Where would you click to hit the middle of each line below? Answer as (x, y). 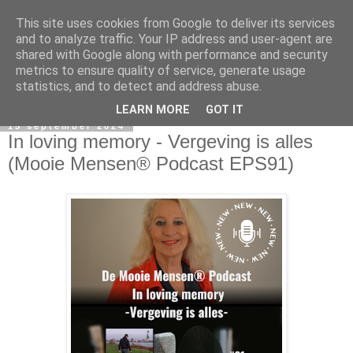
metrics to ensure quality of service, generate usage (161, 71)
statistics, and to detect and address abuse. (139, 86)
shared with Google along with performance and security (172, 55)
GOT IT (225, 110)
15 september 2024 (67, 126)
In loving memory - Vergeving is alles (160, 142)
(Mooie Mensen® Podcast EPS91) (151, 164)
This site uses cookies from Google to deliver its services (175, 23)
